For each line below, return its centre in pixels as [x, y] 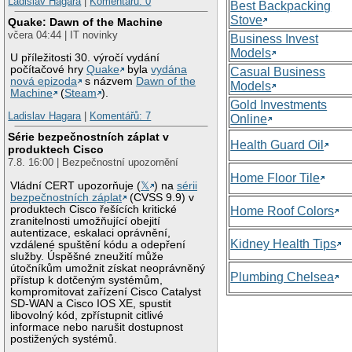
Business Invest [275, 38]
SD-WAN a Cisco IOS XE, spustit [91, 303]
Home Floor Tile [275, 178]
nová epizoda [44, 81]
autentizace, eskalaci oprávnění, [91, 233]
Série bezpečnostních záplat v [89, 136]
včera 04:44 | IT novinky [63, 35]
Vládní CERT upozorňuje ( [76, 185]
